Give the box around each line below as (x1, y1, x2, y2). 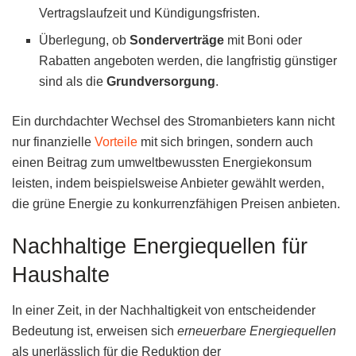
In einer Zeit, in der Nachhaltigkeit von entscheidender (12, 304, 315, 318)
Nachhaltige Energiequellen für (12, 234, 308, 259)
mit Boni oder (224, 33, 303, 47)
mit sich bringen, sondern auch (137, 134, 313, 149)
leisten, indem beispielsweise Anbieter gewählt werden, (12, 176, 324, 190)
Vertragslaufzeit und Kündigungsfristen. (39, 6, 261, 20)
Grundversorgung (106, 74, 216, 88)
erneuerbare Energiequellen (177, 324, 336, 339)
